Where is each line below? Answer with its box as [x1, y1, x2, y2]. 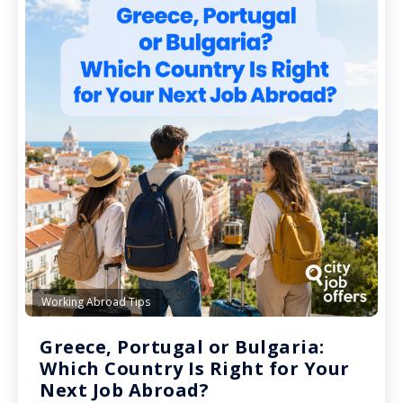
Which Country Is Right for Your [40, 355, 350, 381]
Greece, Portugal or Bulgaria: [40, 334, 325, 359]
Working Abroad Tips [41, 293, 150, 309]
